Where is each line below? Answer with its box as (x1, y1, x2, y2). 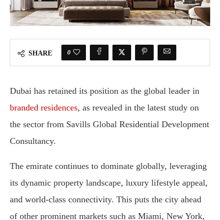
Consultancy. (10, 136, 56, 146)
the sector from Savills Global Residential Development (10, 119, 209, 130)
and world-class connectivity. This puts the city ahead (10, 194, 201, 205)
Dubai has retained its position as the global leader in (10, 86, 199, 96)
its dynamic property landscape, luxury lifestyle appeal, (10, 178, 208, 188)
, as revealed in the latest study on (78, 103, 199, 113)
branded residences (10, 103, 78, 113)
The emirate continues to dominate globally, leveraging (10, 161, 207, 171)
